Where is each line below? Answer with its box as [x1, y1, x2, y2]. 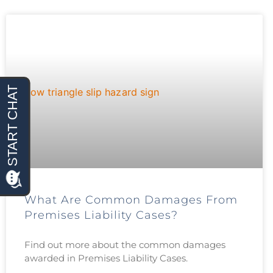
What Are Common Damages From [24, 193, 238, 207]
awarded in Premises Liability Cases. [24, 252, 188, 264]
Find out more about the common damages [24, 239, 225, 251]
